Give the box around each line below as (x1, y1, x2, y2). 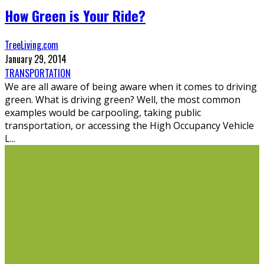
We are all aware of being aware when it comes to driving (5, 80, 257, 93)
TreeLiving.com (5, 37, 58, 52)
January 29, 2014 (5, 51, 67, 66)
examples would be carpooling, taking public (5, 105, 201, 119)
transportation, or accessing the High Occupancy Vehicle (5, 118, 254, 132)
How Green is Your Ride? (5, 5, 146, 27)
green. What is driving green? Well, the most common (5, 93, 240, 106)
